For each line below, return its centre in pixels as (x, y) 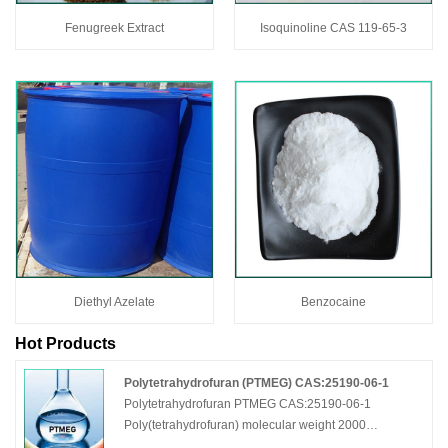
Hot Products (65, 343)
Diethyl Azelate (114, 301)
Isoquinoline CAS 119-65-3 (333, 27)
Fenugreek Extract (114, 27)
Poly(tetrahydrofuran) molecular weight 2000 (245, 425)
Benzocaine (333, 301)
